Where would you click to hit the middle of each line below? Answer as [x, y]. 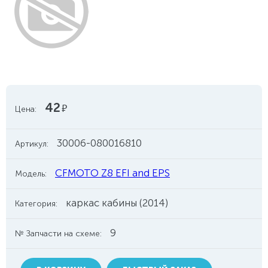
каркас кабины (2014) [117, 203]
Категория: [36, 204]
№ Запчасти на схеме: [58, 234]
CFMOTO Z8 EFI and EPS [112, 173]
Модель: [31, 174]
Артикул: [32, 144]
